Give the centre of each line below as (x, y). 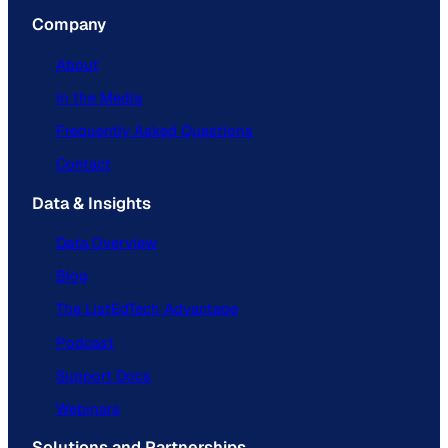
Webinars (88, 408)
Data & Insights (91, 203)
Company (69, 25)
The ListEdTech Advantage (147, 309)
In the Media (99, 97)
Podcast (85, 342)
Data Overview (106, 243)
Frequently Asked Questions (154, 131)
